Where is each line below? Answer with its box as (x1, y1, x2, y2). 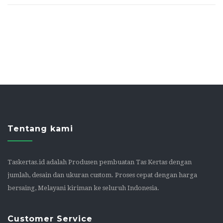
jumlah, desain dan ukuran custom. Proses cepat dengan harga (7, 171, 197, 179)
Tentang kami (7, 123, 73, 133)
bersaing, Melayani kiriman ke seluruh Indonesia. (7, 184, 159, 192)
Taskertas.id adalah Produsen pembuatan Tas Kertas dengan (7, 158, 192, 166)
